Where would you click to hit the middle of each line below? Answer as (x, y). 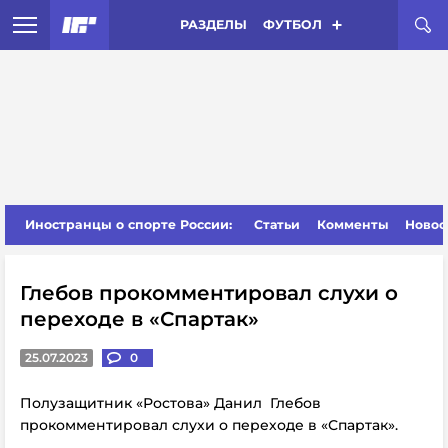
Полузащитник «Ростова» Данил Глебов (170, 403)
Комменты (352, 224)
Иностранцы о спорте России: (128, 224)
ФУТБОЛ (292, 24)
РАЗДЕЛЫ (213, 24)
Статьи (277, 224)
